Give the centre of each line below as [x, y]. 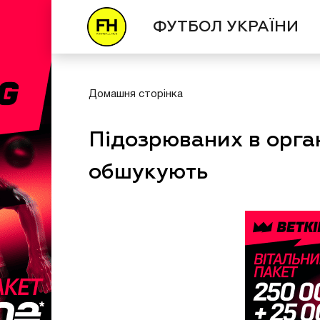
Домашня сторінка [136, 94]
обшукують [149, 173]
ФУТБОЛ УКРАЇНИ [226, 27]
